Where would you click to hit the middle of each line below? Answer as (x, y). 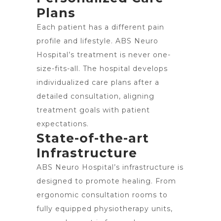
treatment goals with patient (93, 110)
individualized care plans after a (98, 82)
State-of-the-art (93, 138)
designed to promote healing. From (106, 181)
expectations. (63, 124)
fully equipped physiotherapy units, (105, 209)
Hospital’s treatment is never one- (104, 55)
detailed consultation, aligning (95, 96)
